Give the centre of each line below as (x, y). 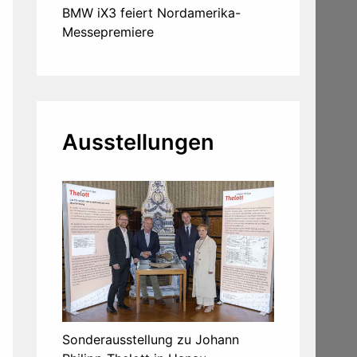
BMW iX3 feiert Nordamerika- (151, 13)
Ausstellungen (138, 143)
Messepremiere (108, 32)
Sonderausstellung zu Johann (151, 340)
